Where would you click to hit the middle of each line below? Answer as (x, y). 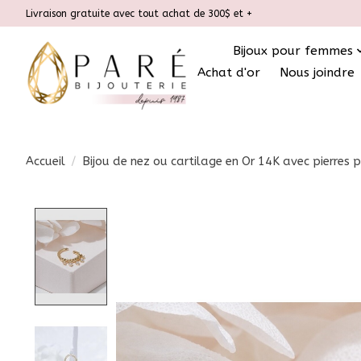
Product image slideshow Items (220, 217)
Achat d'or (228, 73)
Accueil (46, 161)
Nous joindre (317, 73)
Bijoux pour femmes (293, 50)
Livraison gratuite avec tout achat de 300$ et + (139, 13)
